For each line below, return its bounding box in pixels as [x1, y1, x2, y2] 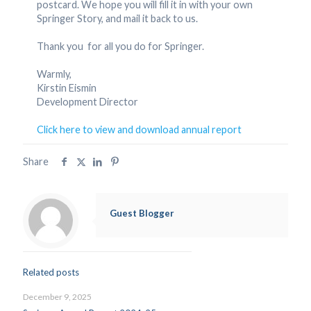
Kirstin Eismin [37, 82, 96, 94]
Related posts [23, 267, 79, 278]
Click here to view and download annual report [37, 124, 242, 135]
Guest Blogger [110, 208, 174, 219]
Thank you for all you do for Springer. [37, 40, 204, 52]
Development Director [37, 96, 138, 108]
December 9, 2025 [23, 292, 92, 302]
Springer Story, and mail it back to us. [37, 12, 198, 24]
